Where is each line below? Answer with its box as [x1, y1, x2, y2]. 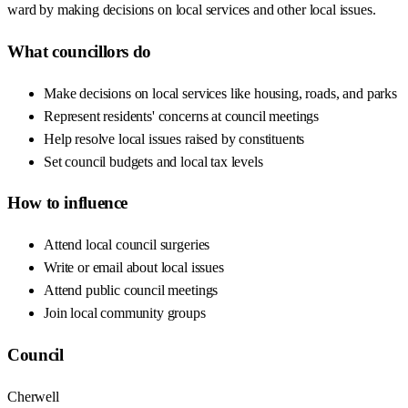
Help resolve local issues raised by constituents [44, 130, 305, 147]
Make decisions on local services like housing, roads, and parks [44, 85, 397, 101]
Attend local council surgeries [44, 237, 210, 253]
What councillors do [7, 41, 151, 61]
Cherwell [7, 388, 59, 404]
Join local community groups [44, 305, 206, 321]
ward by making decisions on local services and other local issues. [7, 2, 376, 18]
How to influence [7, 193, 128, 213]
